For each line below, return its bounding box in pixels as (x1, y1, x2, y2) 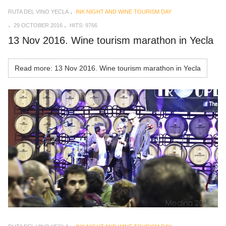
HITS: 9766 (70, 22, 97, 28)
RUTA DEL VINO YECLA (8, 8, 69, 15)
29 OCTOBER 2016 (14, 22, 63, 28)
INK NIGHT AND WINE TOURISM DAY (76, 8, 172, 15)
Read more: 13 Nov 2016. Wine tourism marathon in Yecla (15, 64, 201, 72)
